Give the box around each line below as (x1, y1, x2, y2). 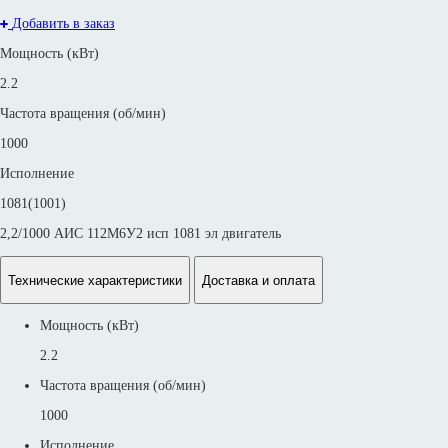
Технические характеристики (8, 272, 182, 288)
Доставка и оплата (202, 272, 315, 288)
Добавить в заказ (12, 16, 115, 32)
